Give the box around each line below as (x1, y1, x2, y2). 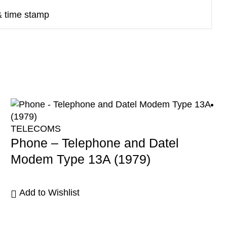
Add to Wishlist (19, 187, 80, 198)
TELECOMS (10, 123, 61, 134)
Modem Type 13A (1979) (10, 152, 150, 166)
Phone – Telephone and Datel (10, 135, 179, 150)
